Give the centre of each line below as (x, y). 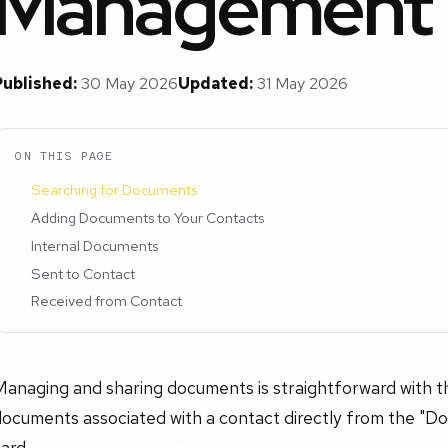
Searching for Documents (114, 190)
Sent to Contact (83, 273)
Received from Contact (107, 301)
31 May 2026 (302, 84)
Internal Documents (95, 245)
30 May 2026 (129, 84)
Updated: (215, 84)
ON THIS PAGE (64, 155)
